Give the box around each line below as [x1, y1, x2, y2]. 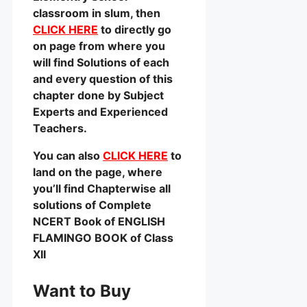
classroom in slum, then [33, 6, 160, 21]
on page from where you [33, 39, 165, 53]
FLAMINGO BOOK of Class [33, 231, 173, 245]
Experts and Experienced [33, 105, 168, 119]
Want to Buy [33, 281, 131, 302]
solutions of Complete [33, 198, 151, 212]
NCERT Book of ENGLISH [33, 214, 168, 229]
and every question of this [33, 72, 173, 86]
